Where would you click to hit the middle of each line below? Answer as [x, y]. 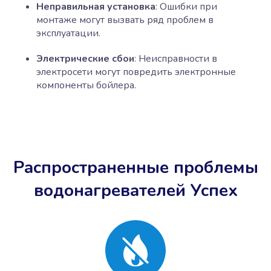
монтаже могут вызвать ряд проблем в [125, 20]
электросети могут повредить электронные [136, 72]
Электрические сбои [85, 58]
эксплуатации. [68, 33]
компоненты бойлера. [86, 85]
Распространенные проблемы [135, 167]
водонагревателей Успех [135, 190]
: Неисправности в [176, 58]
